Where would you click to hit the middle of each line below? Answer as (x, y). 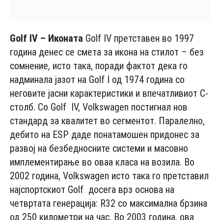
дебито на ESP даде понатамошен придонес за (105, 135)
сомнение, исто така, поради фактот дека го (99, 66)
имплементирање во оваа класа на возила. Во (102, 162)
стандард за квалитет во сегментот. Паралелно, (107, 121)
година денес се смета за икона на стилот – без (107, 52)
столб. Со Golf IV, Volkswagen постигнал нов (99, 107)
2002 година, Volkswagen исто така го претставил (109, 176)
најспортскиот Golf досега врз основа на (92, 190)
